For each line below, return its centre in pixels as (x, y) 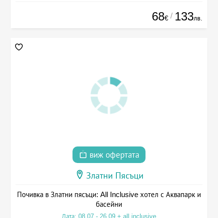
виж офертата (113, 155)
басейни (109, 204)
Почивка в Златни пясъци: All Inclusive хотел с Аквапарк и (109, 194)
